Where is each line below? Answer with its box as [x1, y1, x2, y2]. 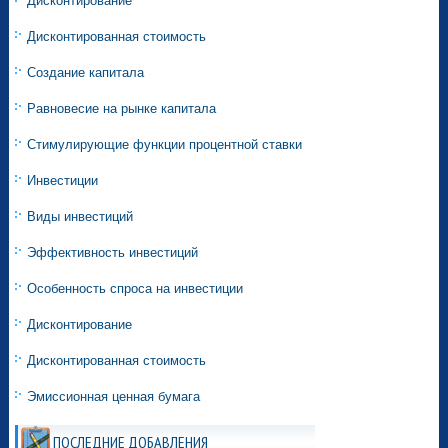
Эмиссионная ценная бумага [27, 389, 201, 405]
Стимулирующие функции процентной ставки [27, 137, 303, 153]
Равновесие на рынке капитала [27, 101, 217, 117]
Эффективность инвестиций [27, 245, 199, 261]
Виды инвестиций [27, 209, 134, 225]
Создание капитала [27, 65, 145, 81]
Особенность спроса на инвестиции [27, 281, 244, 297]
